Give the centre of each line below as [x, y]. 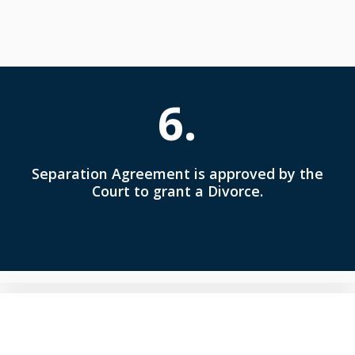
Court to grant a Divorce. [177, 191]
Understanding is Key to [176, 325]
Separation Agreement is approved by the [177, 173]
